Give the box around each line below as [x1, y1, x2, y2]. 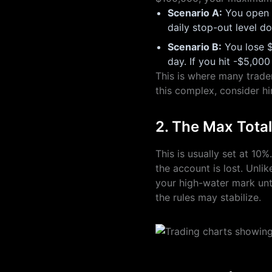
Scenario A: [168, 7, 222, 19]
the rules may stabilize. [155, 191, 261, 203]
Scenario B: [168, 41, 222, 53]
